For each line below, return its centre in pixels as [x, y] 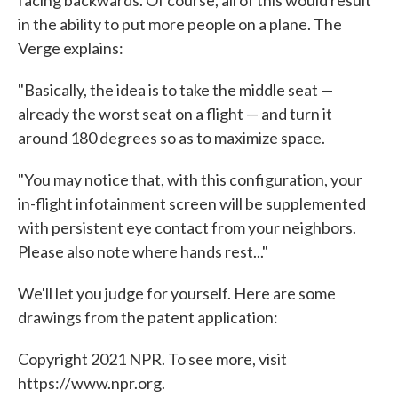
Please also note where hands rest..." [143, 251]
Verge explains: [71, 48]
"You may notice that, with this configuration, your [190, 179]
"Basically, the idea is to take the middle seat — [175, 89]
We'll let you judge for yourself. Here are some [177, 293]
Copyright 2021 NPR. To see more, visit [152, 358]
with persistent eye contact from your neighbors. [187, 227]
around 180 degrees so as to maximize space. [171, 137]
